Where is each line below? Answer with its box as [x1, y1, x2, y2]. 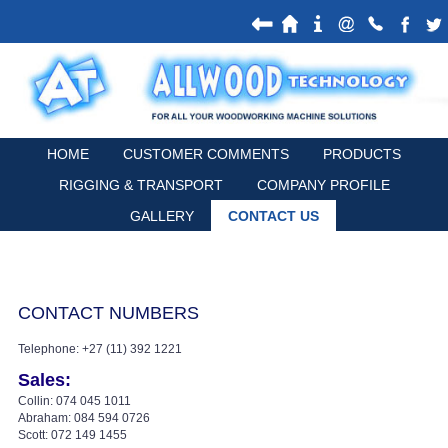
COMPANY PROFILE [256, 176, 390, 193]
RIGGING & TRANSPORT [58, 176, 223, 193]
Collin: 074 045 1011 [18, 393, 131, 408]
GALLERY [129, 207, 194, 224]
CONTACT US [227, 207, 319, 224]
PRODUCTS [323, 145, 401, 162]
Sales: [18, 369, 71, 390]
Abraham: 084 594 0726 [18, 410, 150, 425]
